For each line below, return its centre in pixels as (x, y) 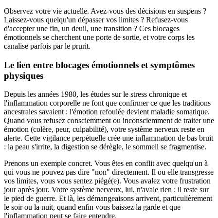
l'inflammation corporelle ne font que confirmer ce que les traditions (107, 103)
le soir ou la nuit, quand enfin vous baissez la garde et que (92, 207)
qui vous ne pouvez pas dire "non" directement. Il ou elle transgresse (109, 172)
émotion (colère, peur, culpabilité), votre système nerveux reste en (104, 129)
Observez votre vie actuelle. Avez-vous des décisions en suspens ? (105, 11)
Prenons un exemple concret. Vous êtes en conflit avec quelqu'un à (106, 163)
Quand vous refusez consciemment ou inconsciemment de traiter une (109, 121)
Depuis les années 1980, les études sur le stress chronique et (95, 94)
